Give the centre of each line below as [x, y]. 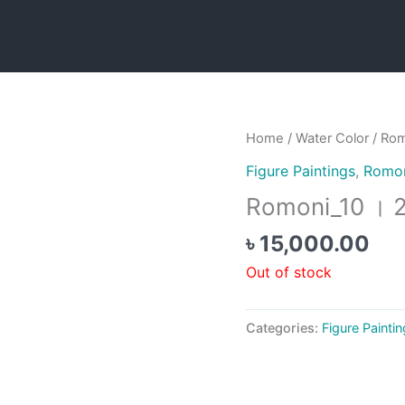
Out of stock [289, 272]
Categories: [284, 327]
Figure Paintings [301, 170]
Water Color [332, 138]
